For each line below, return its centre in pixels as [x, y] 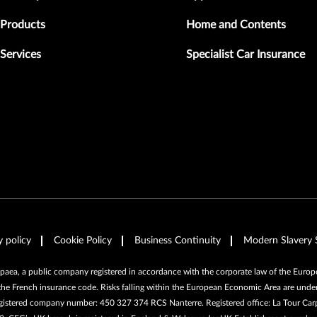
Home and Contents [236, 24]
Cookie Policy [83, 240]
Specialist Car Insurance [245, 54]
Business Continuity [178, 240]
